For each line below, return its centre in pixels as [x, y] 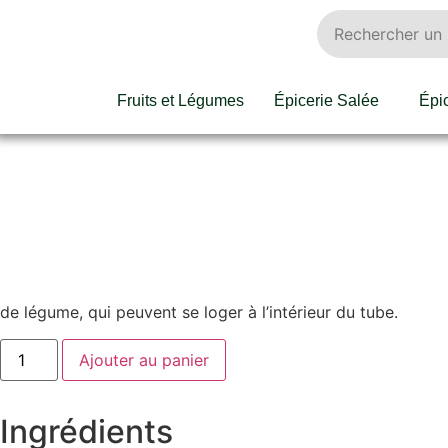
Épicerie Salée [326, 100]
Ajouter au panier [144, 359]
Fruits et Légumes [180, 100]
